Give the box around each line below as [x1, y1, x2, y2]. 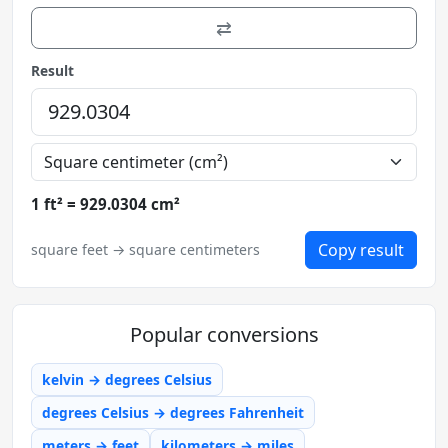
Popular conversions [129, 320, 319, 348]
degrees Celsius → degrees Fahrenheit [42, 402, 304, 422]
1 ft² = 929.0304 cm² [31, 193, 180, 214]
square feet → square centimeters [31, 240, 260, 260]
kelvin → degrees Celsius [42, 369, 212, 389]
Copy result [318, 238, 404, 261]
